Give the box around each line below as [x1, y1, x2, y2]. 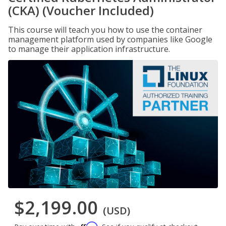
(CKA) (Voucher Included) [8, 2, 154, 19]
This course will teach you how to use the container [8, 24, 202, 35]
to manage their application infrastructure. [8, 43, 170, 54]
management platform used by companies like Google [8, 34, 212, 45]
